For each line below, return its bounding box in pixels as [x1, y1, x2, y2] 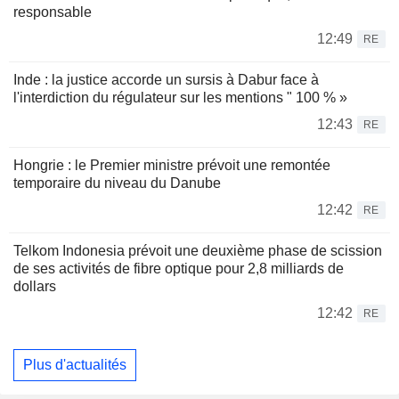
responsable [13, 4, 92, 20]
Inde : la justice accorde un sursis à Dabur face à [13, 72, 319, 88]
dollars [13, 279, 56, 295]
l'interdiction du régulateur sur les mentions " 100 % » [13, 90, 347, 106]
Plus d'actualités [23, 356, 126, 372]
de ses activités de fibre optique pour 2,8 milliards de [13, 261, 344, 277]
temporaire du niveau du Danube [13, 175, 221, 191]
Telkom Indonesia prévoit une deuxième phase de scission [13, 243, 382, 259]
